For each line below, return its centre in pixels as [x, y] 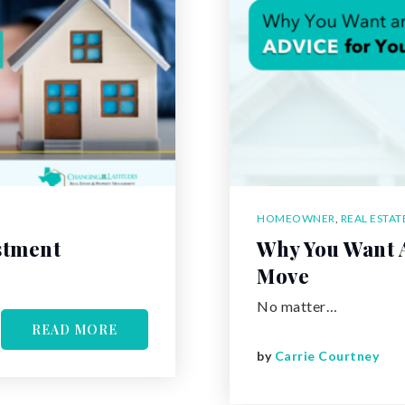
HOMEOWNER [296, 218]
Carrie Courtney [326, 356]
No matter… [297, 306]
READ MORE [75, 329]
